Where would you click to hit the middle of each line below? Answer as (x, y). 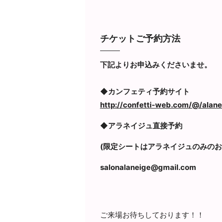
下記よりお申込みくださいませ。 (156, 64)
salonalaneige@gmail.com (148, 167)
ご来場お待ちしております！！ (152, 215)
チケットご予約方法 (140, 38)
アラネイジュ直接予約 (145, 125)
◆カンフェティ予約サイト (145, 91)
